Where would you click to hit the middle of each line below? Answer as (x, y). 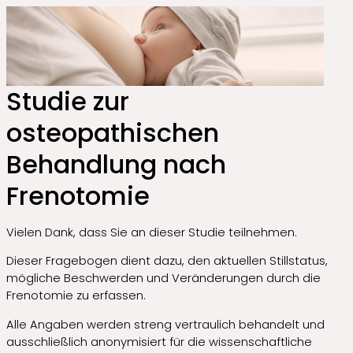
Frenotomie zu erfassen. (76, 296)
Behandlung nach (116, 164)
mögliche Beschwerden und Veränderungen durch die (163, 279)
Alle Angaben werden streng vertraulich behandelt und (165, 324)
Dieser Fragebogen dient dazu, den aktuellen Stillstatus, (167, 261)
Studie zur (68, 101)
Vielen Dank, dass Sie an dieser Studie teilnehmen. (152, 232)
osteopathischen (113, 133)
